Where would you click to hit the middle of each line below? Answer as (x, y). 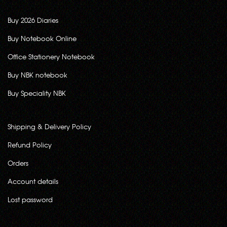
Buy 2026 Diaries (33, 20)
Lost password (30, 199)
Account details (33, 181)
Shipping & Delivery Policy (49, 126)
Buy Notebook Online (42, 38)
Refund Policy (30, 144)
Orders (18, 163)
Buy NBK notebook (37, 74)
